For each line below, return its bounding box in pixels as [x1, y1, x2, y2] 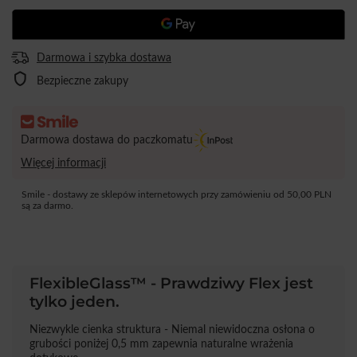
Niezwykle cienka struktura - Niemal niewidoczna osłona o [29, 323, 315, 335]
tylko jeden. [29, 292, 120, 311]
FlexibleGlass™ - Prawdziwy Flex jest [29, 273, 313, 292]
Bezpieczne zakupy [37, 74, 128, 87]
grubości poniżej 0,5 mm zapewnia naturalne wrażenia [29, 337, 293, 350]
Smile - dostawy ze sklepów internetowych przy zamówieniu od [22, 190, 288, 200]
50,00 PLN [287, 190, 332, 200]
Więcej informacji [21, 157, 106, 170]
